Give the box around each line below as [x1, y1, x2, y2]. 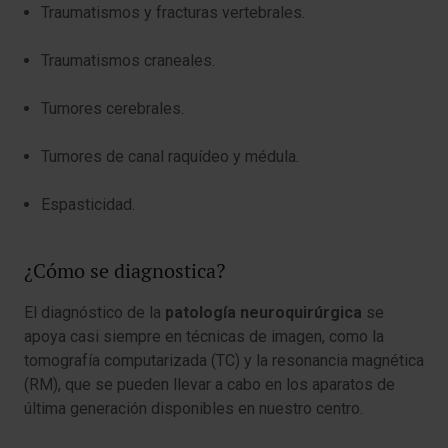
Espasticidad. [41, 195, 135, 214]
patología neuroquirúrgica [165, 303, 362, 322]
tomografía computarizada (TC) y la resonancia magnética [24, 351, 424, 370]
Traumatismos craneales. [41, 51, 215, 70]
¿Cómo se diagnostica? [24, 258, 230, 284]
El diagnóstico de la [24, 303, 165, 322]
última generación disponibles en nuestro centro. [24, 399, 363, 418]
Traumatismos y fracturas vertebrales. [41, 3, 305, 22]
